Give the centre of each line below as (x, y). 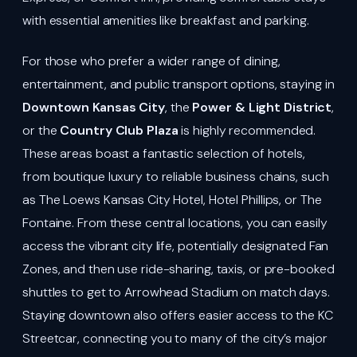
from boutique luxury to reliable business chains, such (176, 176)
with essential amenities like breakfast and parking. (166, 20)
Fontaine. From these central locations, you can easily (175, 222)
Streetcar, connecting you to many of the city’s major (175, 338)
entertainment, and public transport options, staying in (178, 84)
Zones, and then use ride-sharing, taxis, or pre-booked (178, 269)
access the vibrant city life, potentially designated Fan (176, 245)
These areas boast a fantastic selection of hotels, (164, 153)
